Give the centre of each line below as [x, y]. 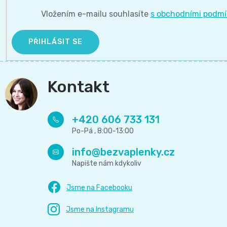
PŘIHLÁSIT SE [55, 42]
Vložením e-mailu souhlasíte [96, 14]
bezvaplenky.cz [138, 152]
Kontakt [79, 86]
